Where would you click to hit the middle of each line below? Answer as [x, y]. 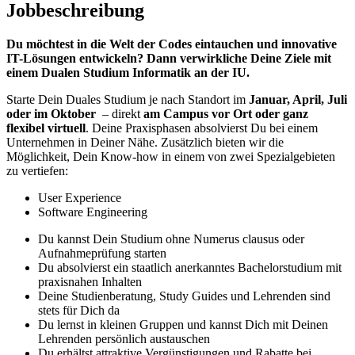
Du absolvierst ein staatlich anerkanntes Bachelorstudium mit [190, 268]
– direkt [121, 114]
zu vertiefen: [37, 171]
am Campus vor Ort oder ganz [226, 114]
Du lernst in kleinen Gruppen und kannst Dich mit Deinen [183, 325]
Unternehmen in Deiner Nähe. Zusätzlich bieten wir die [145, 143]
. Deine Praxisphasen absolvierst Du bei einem [202, 128]
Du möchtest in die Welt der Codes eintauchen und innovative [172, 44]
